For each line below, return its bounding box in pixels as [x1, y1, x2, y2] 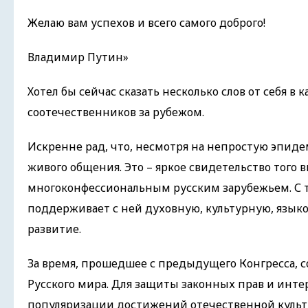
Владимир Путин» [27, 49, 129, 65]
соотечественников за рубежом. [27, 104, 204, 120]
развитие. [27, 221, 81, 236]
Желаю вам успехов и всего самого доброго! [27, 15, 265, 30]
